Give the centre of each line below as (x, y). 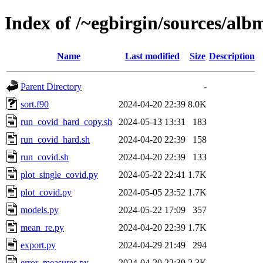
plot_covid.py (46, 192)
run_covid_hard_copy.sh (66, 122)
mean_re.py (42, 227)
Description (232, 56)
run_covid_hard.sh (55, 139)
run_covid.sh (45, 157)
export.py (38, 245)
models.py (40, 210)
